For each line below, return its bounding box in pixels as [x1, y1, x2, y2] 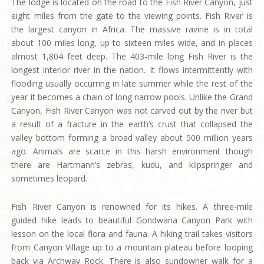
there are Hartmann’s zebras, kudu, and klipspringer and [11, 159, 253, 170]
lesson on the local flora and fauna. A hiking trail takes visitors [11, 227, 253, 239]
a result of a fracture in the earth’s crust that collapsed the [11, 118, 253, 130]
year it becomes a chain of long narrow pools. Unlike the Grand [11, 91, 253, 103]
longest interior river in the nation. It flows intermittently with [11, 64, 253, 75]
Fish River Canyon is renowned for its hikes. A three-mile [11, 200, 253, 212]
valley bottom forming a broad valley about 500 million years [11, 131, 253, 143]
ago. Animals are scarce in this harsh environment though [11, 145, 253, 157]
